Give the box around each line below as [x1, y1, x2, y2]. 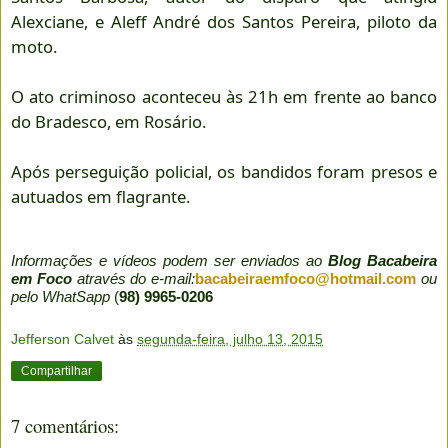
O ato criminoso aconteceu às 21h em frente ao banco [11, 84, 437, 108]
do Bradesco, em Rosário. [11, 109, 206, 133]
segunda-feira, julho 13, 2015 [137, 331, 323, 348]
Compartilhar [21, 364, 92, 379]
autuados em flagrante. [11, 184, 190, 208]
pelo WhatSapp [11, 287, 114, 305]
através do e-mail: [71, 269, 196, 287]
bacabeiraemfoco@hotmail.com [195, 269, 417, 287]
